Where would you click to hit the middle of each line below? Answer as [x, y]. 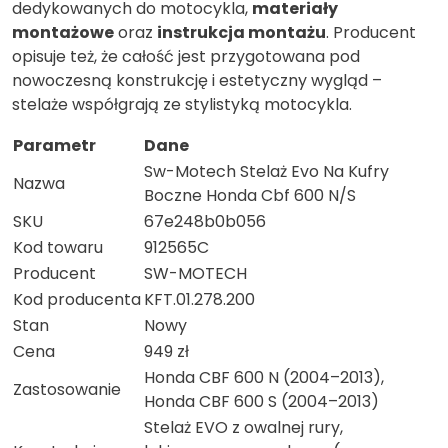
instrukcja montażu [241, 33]
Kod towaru [58, 248]
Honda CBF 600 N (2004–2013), [264, 378]
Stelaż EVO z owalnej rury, [243, 428]
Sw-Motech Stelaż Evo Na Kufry [266, 172]
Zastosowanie [67, 390]
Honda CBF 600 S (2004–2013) [261, 402]
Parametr [54, 146]
